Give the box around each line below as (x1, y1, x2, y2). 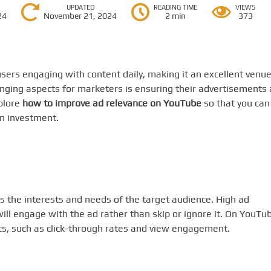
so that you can (201, 97, 270, 109)
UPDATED (66, 4, 94, 11)
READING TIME (154, 4, 198, 11)
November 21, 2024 (44, 11, 117, 21)
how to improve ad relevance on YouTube (22, 97, 201, 109)
